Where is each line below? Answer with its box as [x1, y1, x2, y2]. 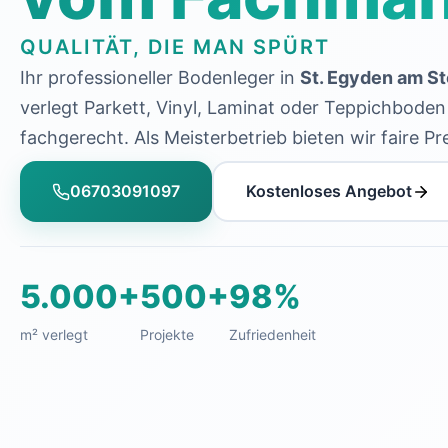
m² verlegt [20, 326, 88, 343]
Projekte [140, 326, 194, 343]
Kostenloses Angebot [246, 181, 412, 201]
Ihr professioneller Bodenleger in [20, 67, 300, 88]
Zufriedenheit [229, 326, 316, 343]
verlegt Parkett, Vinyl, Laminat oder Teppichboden [20, 97, 446, 118]
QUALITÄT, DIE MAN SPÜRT [20, 35, 330, 59]
